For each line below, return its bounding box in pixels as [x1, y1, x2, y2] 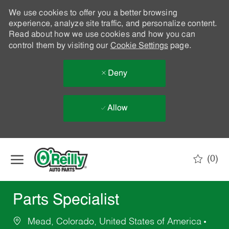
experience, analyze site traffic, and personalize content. [8, 20, 217, 28]
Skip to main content [81, 139, 148, 147]
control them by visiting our [8, 42, 110, 50]
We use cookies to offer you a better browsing [8, 9, 177, 17]
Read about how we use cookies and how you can [8, 31, 195, 39]
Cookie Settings [110, 42, 168, 50]
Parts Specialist [12, 193, 119, 209]
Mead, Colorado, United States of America [25, 217, 204, 227]
